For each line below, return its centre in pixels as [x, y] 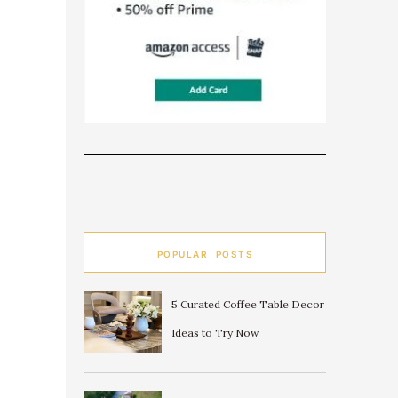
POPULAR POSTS [205, 254]
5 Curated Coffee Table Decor [247, 304]
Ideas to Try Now [215, 332]
